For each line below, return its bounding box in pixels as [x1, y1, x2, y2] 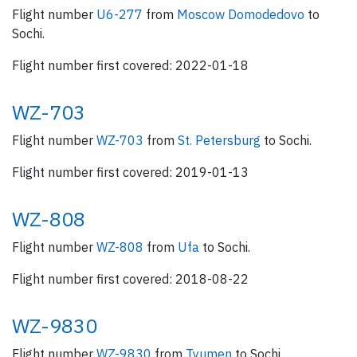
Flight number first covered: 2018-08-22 [12, 271, 249, 287]
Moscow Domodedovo [177, 6, 308, 22]
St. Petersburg [178, 132, 264, 148]
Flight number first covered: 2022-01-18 [12, 57, 249, 73]
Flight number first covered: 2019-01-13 [12, 164, 249, 180]
